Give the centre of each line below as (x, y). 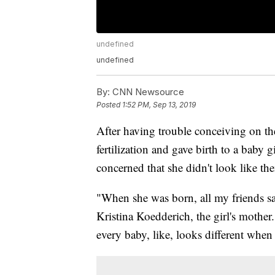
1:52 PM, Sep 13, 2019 (159, 105)
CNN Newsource (147, 92)
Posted (109, 105)
